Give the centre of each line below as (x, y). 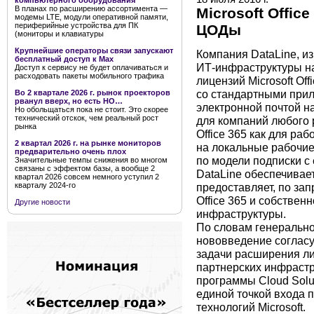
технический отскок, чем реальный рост (87, 118)
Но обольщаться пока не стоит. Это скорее (91, 109)
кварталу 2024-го (45, 185)
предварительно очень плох (70, 151)
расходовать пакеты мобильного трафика (89, 76)
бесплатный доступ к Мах (64, 59)
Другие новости (42, 202)
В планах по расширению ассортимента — (91, 8)
